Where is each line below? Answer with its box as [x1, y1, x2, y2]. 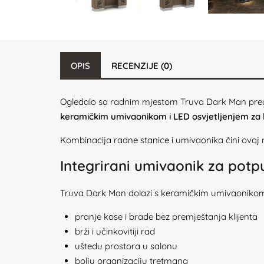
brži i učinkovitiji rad [75, 226, 155, 237]
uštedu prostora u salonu [75, 240, 177, 252]
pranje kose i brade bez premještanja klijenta [75, 211, 258, 222]
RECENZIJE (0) [111, 60, 172, 71]
